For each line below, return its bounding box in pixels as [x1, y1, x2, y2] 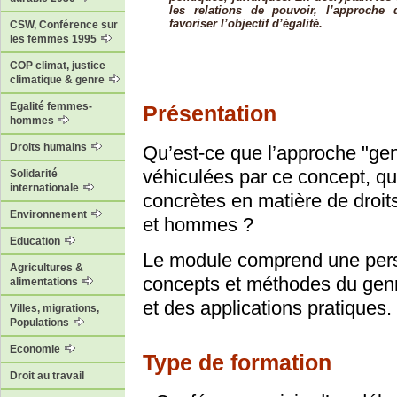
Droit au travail [10, 370, 84, 383]
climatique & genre [10, 74, 107, 87]
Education [10, 235, 63, 248]
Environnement [10, 208, 90, 222]
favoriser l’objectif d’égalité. [169, 17, 323, 30]
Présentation [143, 101, 276, 126]
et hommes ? [143, 214, 253, 237]
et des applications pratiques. [143, 297, 392, 320]
